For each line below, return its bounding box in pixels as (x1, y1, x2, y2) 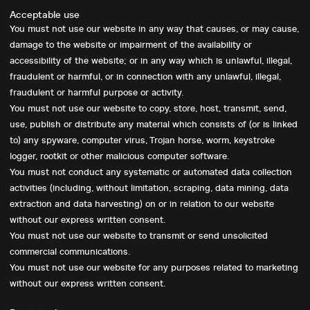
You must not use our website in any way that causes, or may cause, (10, 24, 299, 34)
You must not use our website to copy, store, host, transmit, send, (10, 103, 286, 113)
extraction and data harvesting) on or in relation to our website (10, 199, 274, 209)
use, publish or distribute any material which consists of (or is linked (10, 119, 298, 129)
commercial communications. (10, 246, 130, 257)
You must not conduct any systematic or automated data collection (10, 167, 292, 177)
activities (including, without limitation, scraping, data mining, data (10, 183, 289, 193)
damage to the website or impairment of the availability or (10, 39, 252, 50)
